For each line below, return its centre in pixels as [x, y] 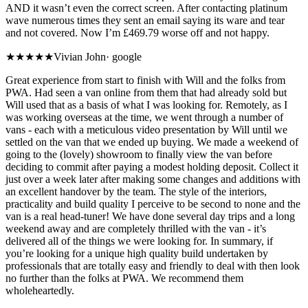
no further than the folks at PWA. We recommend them [124, 278]
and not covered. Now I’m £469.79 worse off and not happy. [137, 33]
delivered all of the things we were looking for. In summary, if [139, 241]
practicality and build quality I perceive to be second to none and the [153, 204]
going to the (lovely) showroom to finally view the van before [139, 155]
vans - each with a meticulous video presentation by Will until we [146, 130]
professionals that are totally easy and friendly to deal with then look [153, 266]
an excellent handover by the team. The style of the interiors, [136, 192]
